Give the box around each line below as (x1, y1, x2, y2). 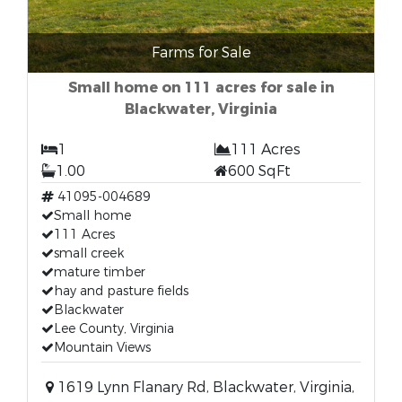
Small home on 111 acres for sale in (67, 78, 335, 97)
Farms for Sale (151, 43, 251, 62)
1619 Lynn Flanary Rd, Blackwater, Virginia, (54, 378, 354, 397)
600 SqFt (228, 162, 291, 180)
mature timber (54, 264, 145, 281)
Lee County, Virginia (54, 320, 174, 337)
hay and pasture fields (54, 283, 188, 300)
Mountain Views (54, 339, 151, 356)
